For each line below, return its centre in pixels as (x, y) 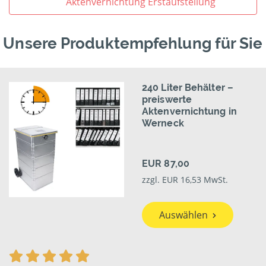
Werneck (163, 123)
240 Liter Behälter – (188, 88)
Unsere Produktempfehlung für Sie (133, 44)
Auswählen (183, 215)
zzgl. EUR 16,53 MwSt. (185, 180)
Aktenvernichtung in (189, 112)
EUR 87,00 (166, 164)
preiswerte (167, 100)
